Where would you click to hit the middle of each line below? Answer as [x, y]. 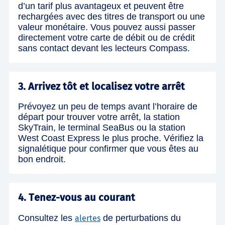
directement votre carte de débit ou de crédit [106, 37]
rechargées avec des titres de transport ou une [111, 16]
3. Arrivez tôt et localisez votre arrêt [101, 86]
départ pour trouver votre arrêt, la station [99, 117]
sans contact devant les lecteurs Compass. [104, 48]
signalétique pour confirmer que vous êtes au [108, 148]
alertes [88, 218]
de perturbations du [141, 218]
